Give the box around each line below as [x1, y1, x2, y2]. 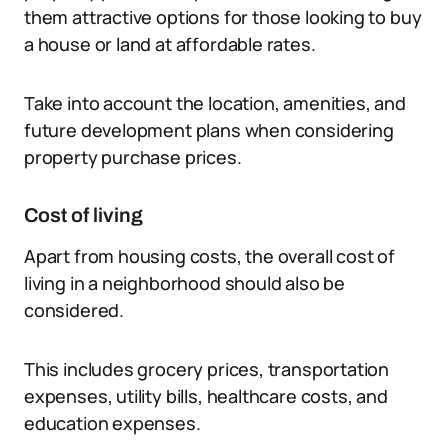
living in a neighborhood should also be [24, 271, 345, 295]
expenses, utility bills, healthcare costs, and [24, 384, 388, 408]
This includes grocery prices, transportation [24, 357, 390, 381]
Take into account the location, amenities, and [24, 91, 406, 115]
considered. [24, 298, 125, 322]
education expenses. [24, 411, 201, 435]
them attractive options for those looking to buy [24, 5, 422, 29]
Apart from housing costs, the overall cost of [24, 244, 395, 268]
